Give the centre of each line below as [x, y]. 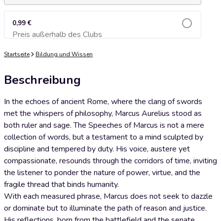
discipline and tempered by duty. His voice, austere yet [97, 149]
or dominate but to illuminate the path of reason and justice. [105, 208]
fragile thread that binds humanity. [61, 184]
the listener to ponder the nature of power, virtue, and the [102, 173]
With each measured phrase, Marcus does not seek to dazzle [108, 196]
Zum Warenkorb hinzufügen [103, 37]
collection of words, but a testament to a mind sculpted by [104, 137]
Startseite [17, 54]
